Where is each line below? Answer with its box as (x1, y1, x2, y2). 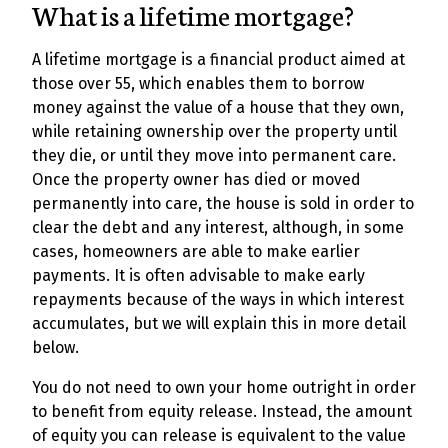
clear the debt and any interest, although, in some (32, 218, 404, 237)
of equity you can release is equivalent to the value (32, 426, 406, 445)
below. (32, 338, 79, 357)
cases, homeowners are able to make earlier (32, 242, 360, 261)
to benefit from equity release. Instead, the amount (32, 402, 412, 421)
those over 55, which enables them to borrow (32, 74, 364, 93)
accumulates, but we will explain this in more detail (32, 314, 406, 333)
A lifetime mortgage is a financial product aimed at (32, 50, 405, 69)
